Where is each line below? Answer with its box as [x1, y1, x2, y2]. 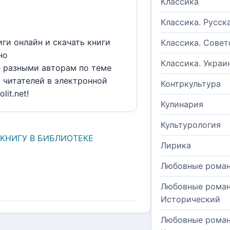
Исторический [161, 194, 220, 205]
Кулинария [161, 99, 203, 110]
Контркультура [161, 79, 221, 89]
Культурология [161, 120, 221, 130]
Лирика [161, 140, 191, 151]
